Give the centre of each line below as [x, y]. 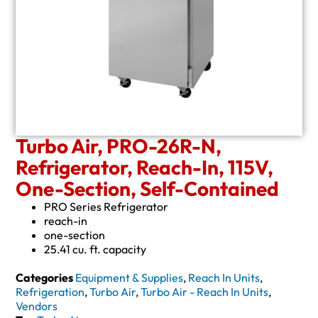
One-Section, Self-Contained [148, 188]
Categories [45, 277]
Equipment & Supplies [130, 277]
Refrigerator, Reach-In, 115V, [145, 167]
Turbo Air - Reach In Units [205, 291]
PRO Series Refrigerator [106, 206]
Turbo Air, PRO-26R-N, [119, 146]
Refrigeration [50, 291]
